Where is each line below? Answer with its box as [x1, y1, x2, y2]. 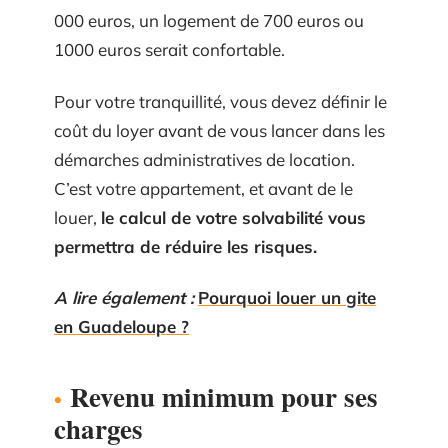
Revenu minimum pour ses [70, 377, 378, 416]
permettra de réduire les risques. [54, 235, 317, 257]
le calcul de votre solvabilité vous [101, 206, 366, 228]
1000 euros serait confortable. [54, 39, 285, 60]
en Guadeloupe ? [54, 316, 189, 337]
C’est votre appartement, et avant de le [54, 177, 353, 199]
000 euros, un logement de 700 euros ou [54, 10, 364, 31]
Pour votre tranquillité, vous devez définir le [54, 90, 387, 112]
